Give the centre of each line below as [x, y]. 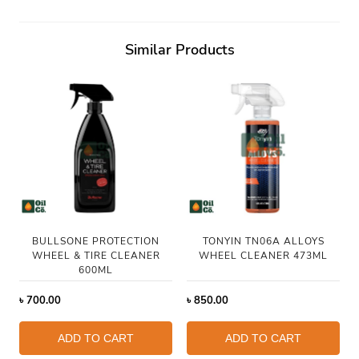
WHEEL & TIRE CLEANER [96, 255]
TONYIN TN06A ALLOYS [263, 241]
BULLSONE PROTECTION [96, 241]
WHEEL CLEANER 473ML [263, 255]
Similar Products [179, 49]
